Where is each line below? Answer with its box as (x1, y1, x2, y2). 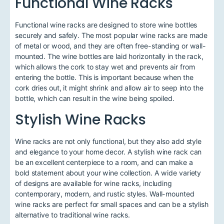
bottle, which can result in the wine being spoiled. (15, 93, 174, 102)
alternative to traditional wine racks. (15, 210, 130, 219)
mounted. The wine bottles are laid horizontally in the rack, (15, 51, 203, 60)
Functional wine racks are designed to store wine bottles (15, 20, 197, 29)
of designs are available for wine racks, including (15, 178, 172, 187)
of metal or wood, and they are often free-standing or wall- (15, 41, 206, 50)
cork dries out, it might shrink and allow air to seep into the (15, 83, 203, 92)
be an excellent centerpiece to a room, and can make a (15, 157, 193, 166)
